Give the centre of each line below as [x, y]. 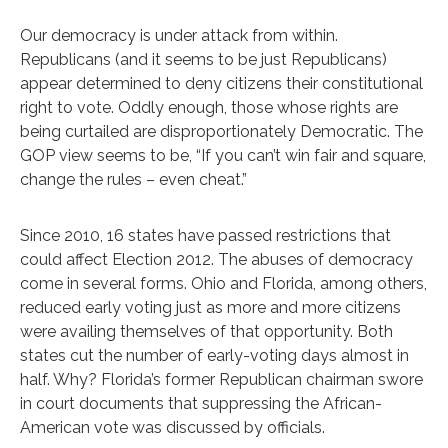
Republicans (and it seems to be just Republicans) [203, 59]
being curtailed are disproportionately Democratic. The [221, 131]
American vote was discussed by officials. [172, 427]
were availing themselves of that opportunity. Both [206, 331]
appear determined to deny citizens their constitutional [221, 83]
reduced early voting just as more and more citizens [210, 307]
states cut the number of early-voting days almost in [214, 355]
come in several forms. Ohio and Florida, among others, [223, 283]
